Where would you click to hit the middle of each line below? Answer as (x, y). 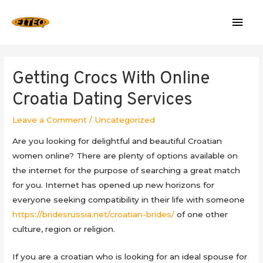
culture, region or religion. (64, 229)
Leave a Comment (50, 120)
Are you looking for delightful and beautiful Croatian (117, 141)
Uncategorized (125, 120)
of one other (201, 214)
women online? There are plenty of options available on (125, 155)
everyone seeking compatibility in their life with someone (129, 199)
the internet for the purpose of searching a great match (127, 170)
